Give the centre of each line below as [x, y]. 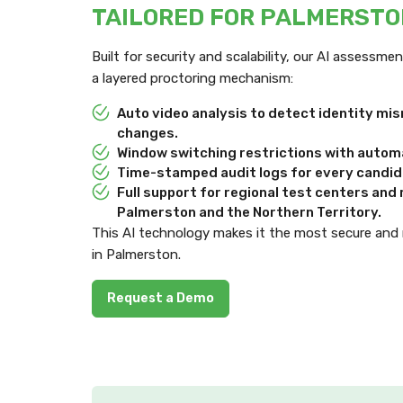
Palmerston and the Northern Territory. [249, 212]
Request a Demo [161, 298]
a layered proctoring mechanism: [193, 78]
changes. [148, 133]
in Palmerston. [136, 254]
